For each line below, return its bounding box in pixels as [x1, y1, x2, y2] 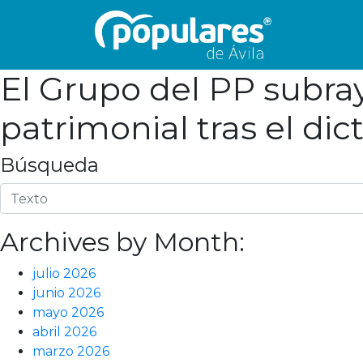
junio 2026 [32, 285, 100, 301]
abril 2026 [32, 324, 96, 340]
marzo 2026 [32, 344, 109, 359]
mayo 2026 [32, 305, 104, 320]
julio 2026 [32, 266, 96, 281]
